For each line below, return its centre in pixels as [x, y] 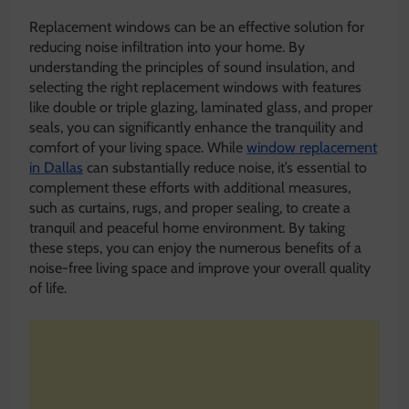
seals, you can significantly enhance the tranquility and [196, 127]
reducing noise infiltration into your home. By [167, 47]
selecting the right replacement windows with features [195, 87]
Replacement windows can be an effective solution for [197, 26]
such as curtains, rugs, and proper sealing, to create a [190, 207]
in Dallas [56, 167]
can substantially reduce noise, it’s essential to [225, 167]
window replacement [312, 147]
